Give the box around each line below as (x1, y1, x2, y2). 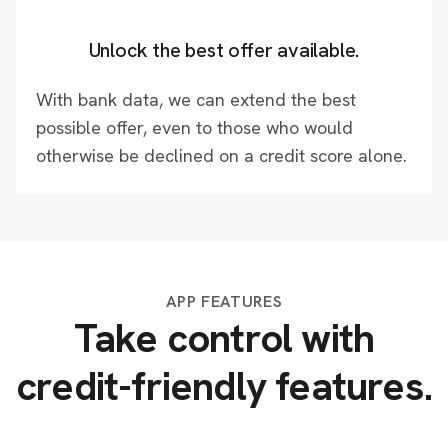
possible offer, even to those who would (36, 116, 353, 139)
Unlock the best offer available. (88, 37, 360, 63)
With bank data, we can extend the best (36, 88, 356, 111)
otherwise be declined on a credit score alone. (36, 144, 407, 167)
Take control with (73, 312, 375, 364)
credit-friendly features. (16, 360, 433, 412)
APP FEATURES (165, 291, 283, 312)
